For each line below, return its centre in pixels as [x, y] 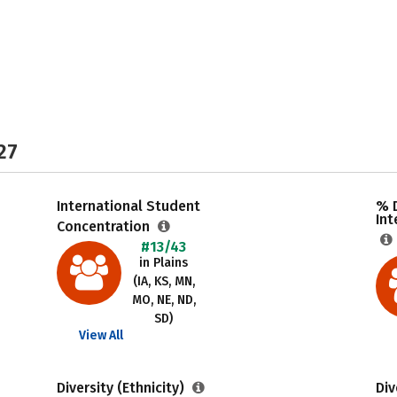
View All [101, 335]
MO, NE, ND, [163, 300]
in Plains [164, 263]
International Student [128, 206]
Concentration [105, 226]
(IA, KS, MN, [163, 281]
